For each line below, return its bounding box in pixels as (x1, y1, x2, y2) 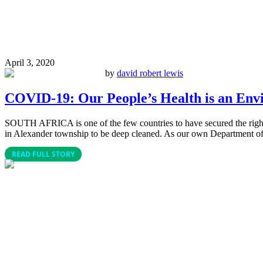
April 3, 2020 (5, 58, 55, 68)
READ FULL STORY (12, 149, 75, 159)
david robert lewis (117, 68, 183, 79)
